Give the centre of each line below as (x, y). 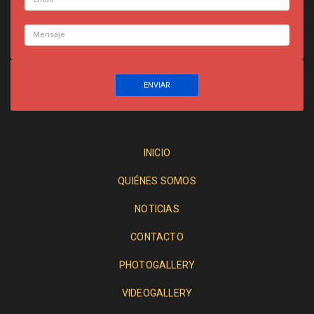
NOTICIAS (157, 209)
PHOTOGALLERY (157, 265)
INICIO (157, 152)
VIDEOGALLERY (157, 293)
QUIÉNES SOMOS (157, 180)
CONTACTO (157, 237)
